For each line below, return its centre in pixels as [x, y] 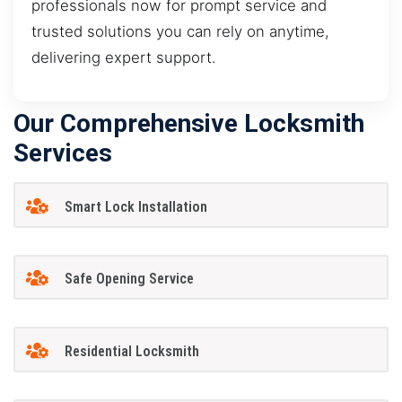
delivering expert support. [124, 57]
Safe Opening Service [129, 279]
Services [63, 153]
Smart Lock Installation [135, 206]
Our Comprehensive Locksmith [189, 124]
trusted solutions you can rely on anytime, [180, 31]
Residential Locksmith [131, 351]
